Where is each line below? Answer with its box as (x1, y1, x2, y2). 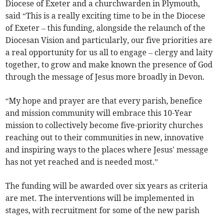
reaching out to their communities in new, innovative (5, 132, 204, 143)
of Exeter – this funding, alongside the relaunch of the (5, 23, 206, 33)
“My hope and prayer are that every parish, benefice (5, 96, 203, 106)
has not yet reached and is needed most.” (5, 157, 158, 167)
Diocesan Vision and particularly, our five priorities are (5, 35, 213, 45)
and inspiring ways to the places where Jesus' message (5, 145, 209, 155)
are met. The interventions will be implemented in (5, 193, 195, 203)
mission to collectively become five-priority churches (5, 120, 203, 131)
